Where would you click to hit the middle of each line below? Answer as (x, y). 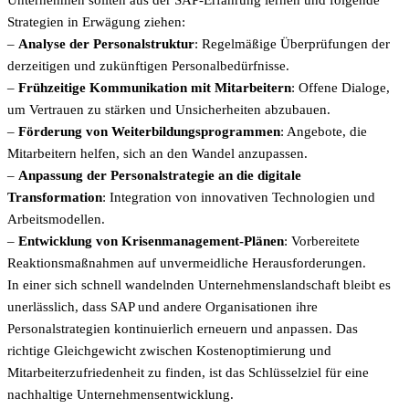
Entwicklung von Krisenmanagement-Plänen (151, 241)
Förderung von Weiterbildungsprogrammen (149, 132)
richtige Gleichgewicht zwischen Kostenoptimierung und (169, 351)
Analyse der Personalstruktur (106, 44)
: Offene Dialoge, (341, 88)
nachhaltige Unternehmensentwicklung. (121, 395)
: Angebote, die (324, 132)
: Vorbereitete (322, 241)
